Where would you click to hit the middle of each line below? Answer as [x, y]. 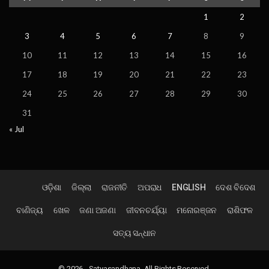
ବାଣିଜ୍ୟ [29, 210]
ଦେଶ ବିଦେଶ [236, 188]
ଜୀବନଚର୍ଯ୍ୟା [146, 210]
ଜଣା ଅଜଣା [98, 210]
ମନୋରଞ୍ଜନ [197, 210]
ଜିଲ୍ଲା [81, 188]
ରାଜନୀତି [114, 188]
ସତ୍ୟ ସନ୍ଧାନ [134, 233]
